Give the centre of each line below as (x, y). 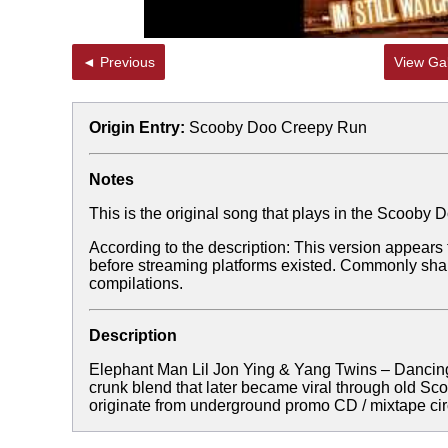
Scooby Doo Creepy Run (278, 127)
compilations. (136, 283)
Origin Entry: (137, 127)
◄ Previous (127, 62)
